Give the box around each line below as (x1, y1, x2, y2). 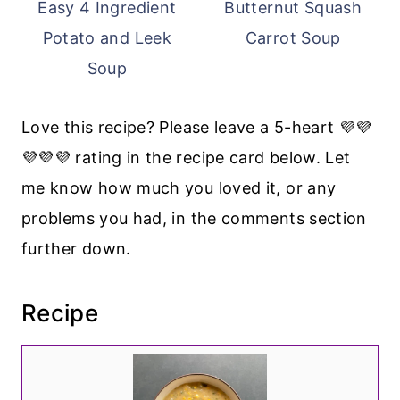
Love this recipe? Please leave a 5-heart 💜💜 (21, 117, 372, 137)
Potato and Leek (42, 28, 171, 47)
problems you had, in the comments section (21, 208, 367, 228)
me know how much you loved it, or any (21, 178, 337, 197)
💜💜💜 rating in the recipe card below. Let (21, 147, 351, 167)
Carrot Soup (245, 28, 341, 47)
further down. (21, 238, 131, 258)
